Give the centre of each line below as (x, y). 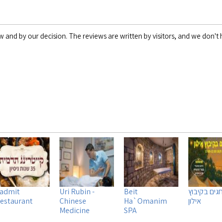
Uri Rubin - (77, 192)
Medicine (75, 210)
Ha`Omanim (145, 201)
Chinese (73, 201)
